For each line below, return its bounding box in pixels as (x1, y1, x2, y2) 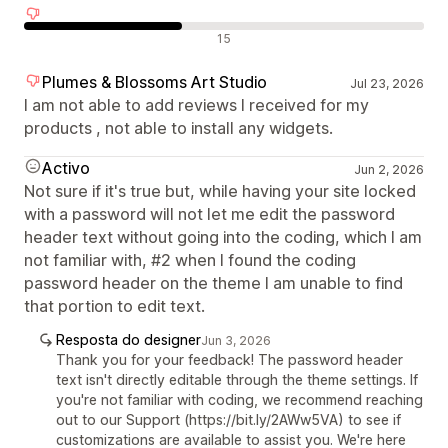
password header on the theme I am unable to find (24, 273, 403, 293)
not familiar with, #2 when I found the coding (24, 250, 356, 270)
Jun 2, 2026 (353, 162, 424, 177)
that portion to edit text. (24, 296, 205, 316)
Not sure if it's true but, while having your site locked (24, 181, 416, 201)
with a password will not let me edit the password (24, 204, 395, 224)
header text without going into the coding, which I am (24, 227, 422, 247)
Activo (42, 158, 90, 178)
